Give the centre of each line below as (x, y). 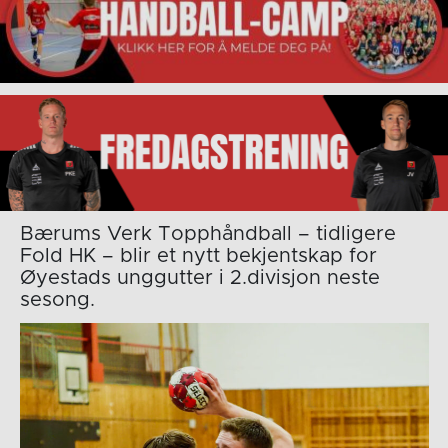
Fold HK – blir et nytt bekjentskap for (198, 255)
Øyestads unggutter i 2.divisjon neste (199, 277)
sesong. (57, 299)
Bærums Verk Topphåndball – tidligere (207, 233)
